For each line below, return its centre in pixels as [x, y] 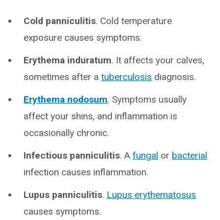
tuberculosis [126, 77]
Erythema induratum [68, 60]
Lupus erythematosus [151, 195]
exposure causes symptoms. [83, 38]
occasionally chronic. [66, 133]
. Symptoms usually [147, 99]
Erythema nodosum [66, 99]
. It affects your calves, [158, 60]
